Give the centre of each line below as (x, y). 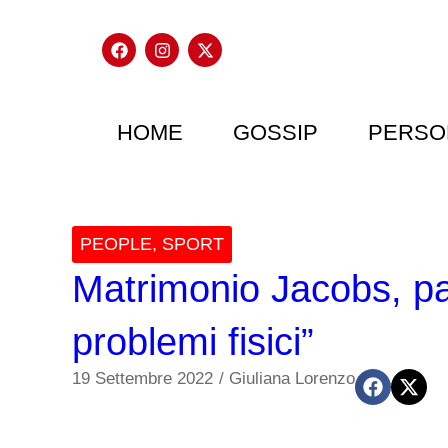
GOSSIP (275, 132)
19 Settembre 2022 (142, 378)
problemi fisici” (193, 342)
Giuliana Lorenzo (292, 378)
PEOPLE (116, 244)
